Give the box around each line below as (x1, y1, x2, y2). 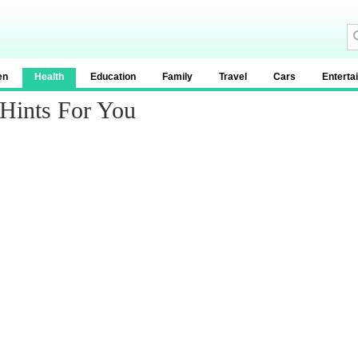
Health (34, 71, 64, 82)
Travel (219, 71, 247, 82)
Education (90, 71, 136, 82)
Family (162, 71, 193, 82)
